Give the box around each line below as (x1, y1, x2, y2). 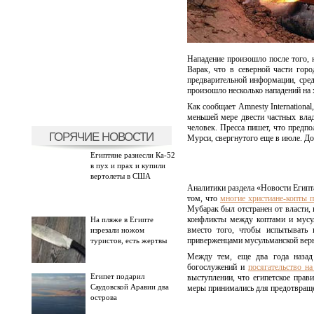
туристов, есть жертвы (90, 236, 167, 245)
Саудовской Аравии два (90, 282, 169, 291)
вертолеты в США (90, 172, 151, 180)
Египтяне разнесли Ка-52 (90, 151, 175, 159)
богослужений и (186, 262, 248, 272)
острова (90, 293, 117, 301)
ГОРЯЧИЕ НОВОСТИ (49, 130, 153, 144)
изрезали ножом (90, 226, 144, 234)
